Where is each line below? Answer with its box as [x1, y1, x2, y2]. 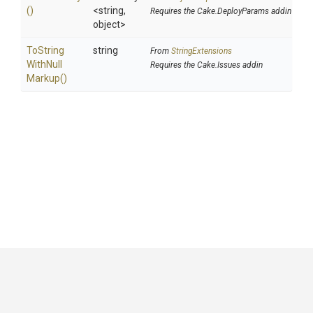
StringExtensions [171, 46, 232, 56]
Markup [27, 73, 60, 84]
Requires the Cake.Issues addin [150, 60, 263, 70]
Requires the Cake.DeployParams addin [150, 6, 291, 16]
